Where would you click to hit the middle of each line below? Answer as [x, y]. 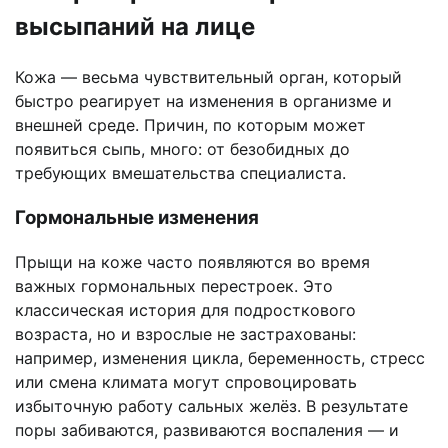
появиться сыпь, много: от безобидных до [182, 149]
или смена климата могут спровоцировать [186, 382]
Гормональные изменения [137, 217]
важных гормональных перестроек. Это [174, 286]
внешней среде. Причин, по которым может [190, 125]
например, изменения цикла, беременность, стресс [220, 358]
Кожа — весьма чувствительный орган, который [208, 77]
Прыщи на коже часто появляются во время [192, 262]
